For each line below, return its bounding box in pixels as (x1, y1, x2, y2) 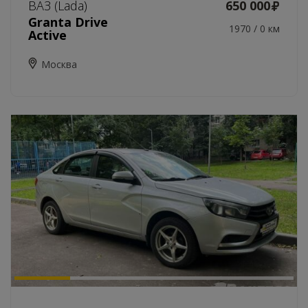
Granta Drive (28, 14, 108, 30)
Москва (41, 58, 77, 71)
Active (28, 27, 67, 43)
